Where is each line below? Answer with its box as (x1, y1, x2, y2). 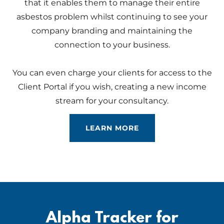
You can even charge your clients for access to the (12, 68, 212, 77)
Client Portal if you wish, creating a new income (17, 82, 206, 91)
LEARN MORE (85, 123, 139, 132)
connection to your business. (54, 40, 170, 49)
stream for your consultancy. (55, 96, 168, 105)
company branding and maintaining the (31, 26, 192, 35)
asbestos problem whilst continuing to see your (16, 12, 207, 21)
